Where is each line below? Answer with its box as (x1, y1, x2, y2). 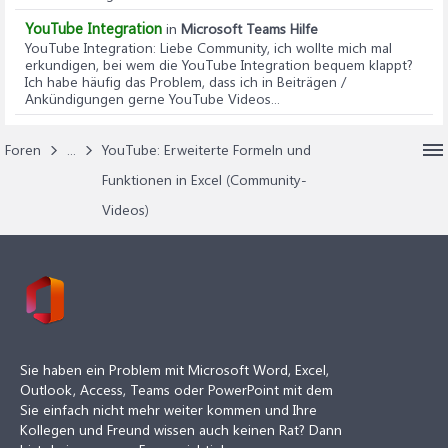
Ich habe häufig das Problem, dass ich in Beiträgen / (25, 72, 346, 91)
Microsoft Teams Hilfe (181, 19, 318, 38)
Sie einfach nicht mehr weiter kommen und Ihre (20, 400, 317, 419)
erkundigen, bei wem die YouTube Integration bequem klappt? (25, 55, 413, 74)
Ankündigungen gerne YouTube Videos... (25, 89, 280, 108)
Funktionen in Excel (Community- (102, 170, 307, 189)
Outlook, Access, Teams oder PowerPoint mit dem (20, 380, 333, 399)
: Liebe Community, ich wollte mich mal (153, 38, 392, 57)
